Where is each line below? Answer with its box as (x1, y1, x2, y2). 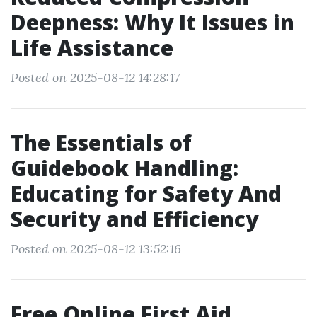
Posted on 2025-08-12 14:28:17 (11, 69, 180, 86)
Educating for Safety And (11, 179, 282, 208)
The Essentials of (11, 128, 192, 157)
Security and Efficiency (11, 204, 258, 234)
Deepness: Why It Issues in (11, 8, 294, 37)
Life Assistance (11, 33, 173, 62)
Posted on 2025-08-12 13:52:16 (11, 241, 181, 257)
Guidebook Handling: (11, 154, 238, 183)
